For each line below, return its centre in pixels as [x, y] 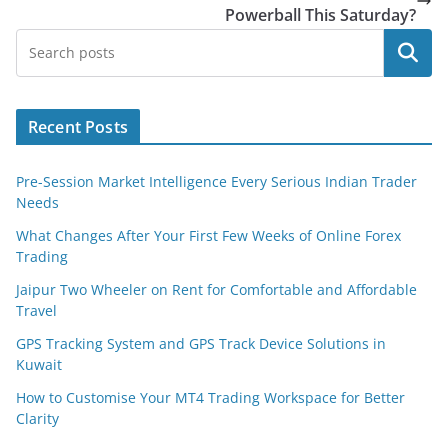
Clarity [37, 418]
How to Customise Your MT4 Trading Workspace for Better [210, 397]
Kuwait [39, 364]
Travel [36, 310]
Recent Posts [78, 126]
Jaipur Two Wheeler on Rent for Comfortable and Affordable [216, 289]
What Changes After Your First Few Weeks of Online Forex [208, 235]
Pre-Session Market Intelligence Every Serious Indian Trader [216, 181]
